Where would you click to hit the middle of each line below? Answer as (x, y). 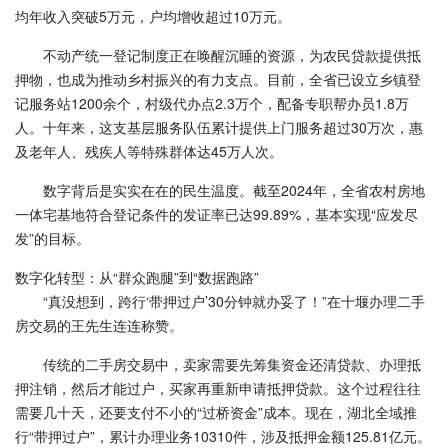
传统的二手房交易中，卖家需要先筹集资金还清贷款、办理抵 (232, 364)
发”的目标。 (52, 238)
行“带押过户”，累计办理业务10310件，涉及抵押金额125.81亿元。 (223, 436)
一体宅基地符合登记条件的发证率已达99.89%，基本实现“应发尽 (216, 214)
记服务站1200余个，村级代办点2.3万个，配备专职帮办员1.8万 (212, 103)
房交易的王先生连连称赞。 (99, 325)
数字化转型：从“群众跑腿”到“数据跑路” (137, 277)
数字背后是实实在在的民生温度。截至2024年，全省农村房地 (234, 190)
